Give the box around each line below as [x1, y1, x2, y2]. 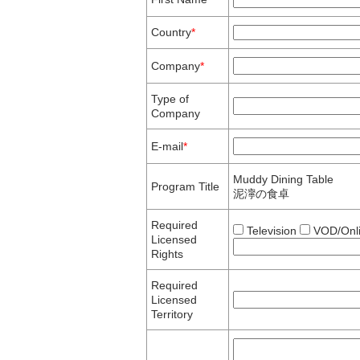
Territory [151, 308, 193, 321]
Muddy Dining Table [233, 173, 333, 186]
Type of [151, 92, 189, 106]
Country [151, 26, 191, 39]
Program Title [151, 180, 219, 194]
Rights [151, 247, 183, 261]
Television [243, 224, 300, 238]
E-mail [151, 140, 183, 153]
